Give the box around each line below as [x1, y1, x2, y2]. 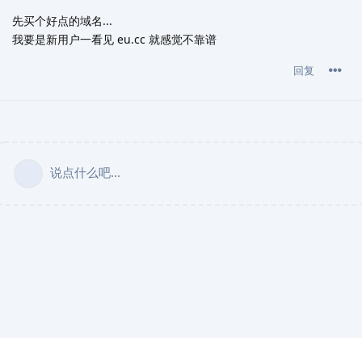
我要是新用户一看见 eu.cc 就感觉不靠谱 [12, 32, 217, 48]
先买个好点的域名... [12, 13, 112, 29]
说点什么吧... [50, 164, 120, 181]
